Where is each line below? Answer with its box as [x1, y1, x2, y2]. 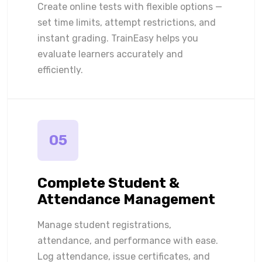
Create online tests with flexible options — [37, 1, 222, 12]
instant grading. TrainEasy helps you [37, 33, 198, 44]
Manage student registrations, [37, 219, 171, 230]
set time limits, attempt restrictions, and [37, 17, 216, 28]
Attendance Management [37, 191, 215, 208]
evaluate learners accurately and [37, 49, 183, 60]
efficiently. [37, 64, 83, 75]
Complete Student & [37, 175, 180, 191]
